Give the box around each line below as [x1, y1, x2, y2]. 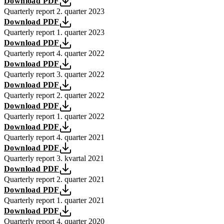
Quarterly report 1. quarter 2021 [4, 196, 104, 205]
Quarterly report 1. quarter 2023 [4, 28, 104, 37]
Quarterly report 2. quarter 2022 [4, 91, 104, 100]
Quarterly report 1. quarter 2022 [4, 112, 104, 121]
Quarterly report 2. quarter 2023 [4, 7, 104, 16]
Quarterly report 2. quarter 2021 [4, 175, 104, 184]
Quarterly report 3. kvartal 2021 [4, 154, 104, 163]
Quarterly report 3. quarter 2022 [4, 70, 104, 79]
